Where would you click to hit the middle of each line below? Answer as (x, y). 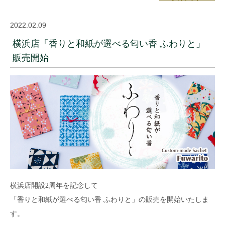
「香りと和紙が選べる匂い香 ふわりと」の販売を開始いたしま (109, 200)
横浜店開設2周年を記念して (54, 186)
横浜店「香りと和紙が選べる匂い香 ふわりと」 (109, 43)
